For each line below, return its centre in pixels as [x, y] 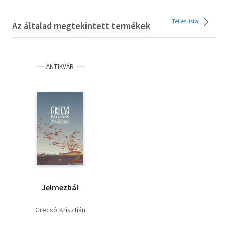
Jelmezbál [60, 187]
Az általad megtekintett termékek [81, 25]
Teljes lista [186, 21]
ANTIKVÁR [60, 66]
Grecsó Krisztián [60, 209]
